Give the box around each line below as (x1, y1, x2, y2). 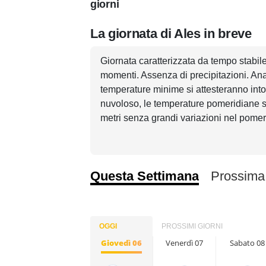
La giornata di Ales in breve (90, 26, 252, 41)
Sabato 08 (230, 237, 265, 248)
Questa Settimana (90, 169, 199, 183)
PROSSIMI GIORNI (161, 222, 223, 230)
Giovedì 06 (101, 237, 142, 248)
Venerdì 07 (166, 237, 203, 248)
